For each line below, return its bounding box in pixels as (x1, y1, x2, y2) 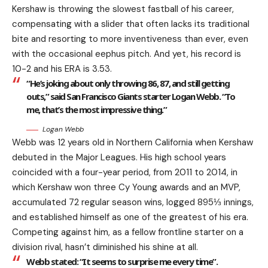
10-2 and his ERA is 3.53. (12, 63, 112, 75)
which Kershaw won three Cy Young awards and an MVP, (12, 181, 240, 194)
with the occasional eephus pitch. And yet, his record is (12, 48, 241, 60)
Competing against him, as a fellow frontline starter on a (12, 226, 243, 239)
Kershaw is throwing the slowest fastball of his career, (12, 3, 234, 16)
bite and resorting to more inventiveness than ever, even (12, 33, 248, 45)
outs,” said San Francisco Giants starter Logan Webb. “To (26, 90, 234, 103)
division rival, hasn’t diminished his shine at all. (12, 241, 198, 254)
